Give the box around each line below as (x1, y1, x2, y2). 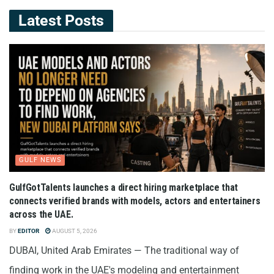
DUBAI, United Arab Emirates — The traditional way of (9, 245, 239, 257)
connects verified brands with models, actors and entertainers (9, 195, 261, 207)
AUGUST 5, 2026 (51, 228, 97, 235)
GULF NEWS (19, 156, 62, 165)
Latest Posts (18, 12, 104, 30)
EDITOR (18, 228, 39, 235)
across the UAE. (9, 209, 73, 221)
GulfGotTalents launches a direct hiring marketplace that (9, 182, 239, 194)
